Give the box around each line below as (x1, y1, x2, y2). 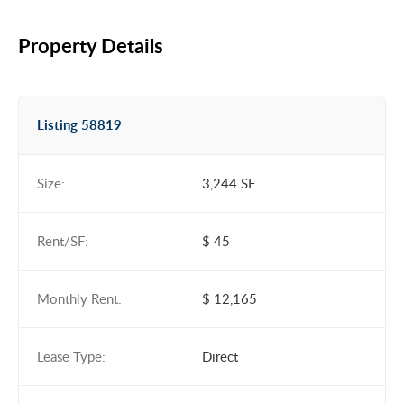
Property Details (18, 32, 163, 60)
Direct (202, 347, 238, 365)
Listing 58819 (37, 115, 122, 134)
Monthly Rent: (37, 289, 122, 308)
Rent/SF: (37, 232, 88, 250)
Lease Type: (37, 347, 106, 365)
